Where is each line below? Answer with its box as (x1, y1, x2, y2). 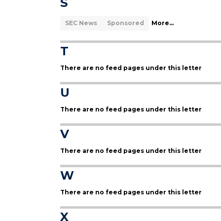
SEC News (65, 19, 97, 27)
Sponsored (107, 19, 144, 27)
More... (151, 19, 174, 27)
